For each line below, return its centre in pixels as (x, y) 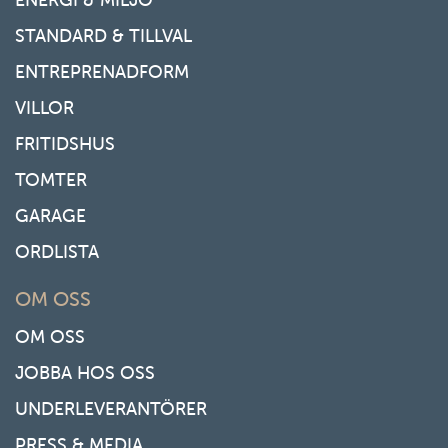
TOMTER (51, 179)
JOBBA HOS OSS (85, 372)
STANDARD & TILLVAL (103, 35)
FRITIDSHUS (65, 143)
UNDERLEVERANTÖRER (111, 408)
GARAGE (50, 215)
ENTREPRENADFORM (102, 71)
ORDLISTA (57, 251)
